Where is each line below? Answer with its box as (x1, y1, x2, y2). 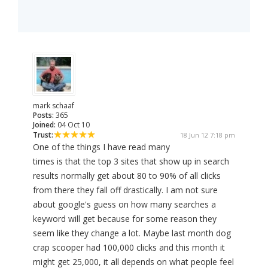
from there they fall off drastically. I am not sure (33, 184, 218, 196)
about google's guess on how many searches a (33, 199, 216, 211)
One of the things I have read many (33, 141, 170, 153)
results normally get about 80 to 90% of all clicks (33, 170, 221, 182)
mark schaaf (33, 100, 74, 111)
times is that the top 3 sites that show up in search (33, 156, 229, 167)
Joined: (33, 120, 56, 130)
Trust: (33, 130, 53, 141)
